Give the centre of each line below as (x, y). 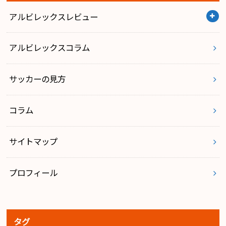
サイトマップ (34, 142)
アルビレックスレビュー (54, 17)
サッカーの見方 (38, 79)
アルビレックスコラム (50, 48)
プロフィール (34, 173)
